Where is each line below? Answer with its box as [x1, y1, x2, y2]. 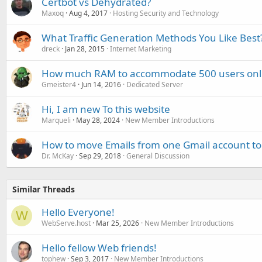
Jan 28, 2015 [65, 43, 105, 54]
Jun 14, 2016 [81, 79, 121, 89]
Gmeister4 [42, 79, 76, 89]
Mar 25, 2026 [96, 218, 139, 228]
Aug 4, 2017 [69, 8, 108, 18]
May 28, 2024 [76, 115, 120, 125]
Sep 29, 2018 [79, 150, 121, 161]
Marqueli [42, 115, 71, 125]
